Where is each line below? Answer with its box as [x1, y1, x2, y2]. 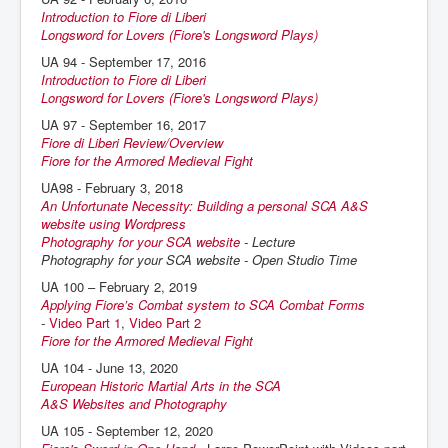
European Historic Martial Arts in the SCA [41, 376, 281, 395]
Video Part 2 [129, 313, 201, 332]
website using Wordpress [41, 214, 186, 233]
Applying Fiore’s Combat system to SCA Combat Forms [41, 295, 365, 314]
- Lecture [240, 232, 295, 251]
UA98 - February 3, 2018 [41, 178, 183, 197]
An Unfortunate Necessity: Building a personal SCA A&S [41, 196, 368, 215]
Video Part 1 [49, 313, 121, 332]
